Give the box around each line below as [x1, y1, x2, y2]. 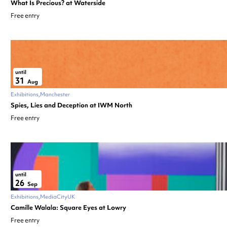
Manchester [40, 90, 70, 98]
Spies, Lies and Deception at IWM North [11, 100, 132, 109]
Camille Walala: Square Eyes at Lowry [11, 203, 126, 212]
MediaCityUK [40, 193, 75, 200]
